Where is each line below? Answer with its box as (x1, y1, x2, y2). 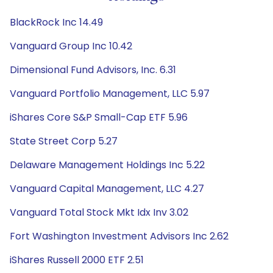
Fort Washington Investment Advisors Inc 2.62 (10, 229, 229, 243)
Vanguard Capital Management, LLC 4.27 (10, 182, 204, 196)
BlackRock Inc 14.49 (10, 15, 103, 29)
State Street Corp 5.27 (10, 134, 118, 148)
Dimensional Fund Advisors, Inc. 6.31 (10, 63, 176, 77)
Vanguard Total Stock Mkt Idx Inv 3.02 (10, 205, 188, 219)
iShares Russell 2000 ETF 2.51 (10, 253, 144, 267)
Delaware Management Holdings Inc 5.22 (10, 158, 205, 172)
